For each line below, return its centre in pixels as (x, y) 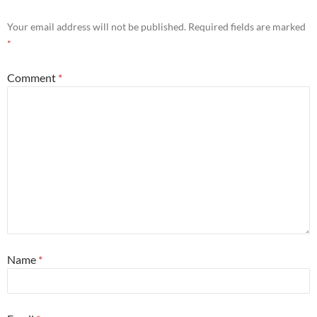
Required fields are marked (247, 27)
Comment (33, 77)
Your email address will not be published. (97, 27)
